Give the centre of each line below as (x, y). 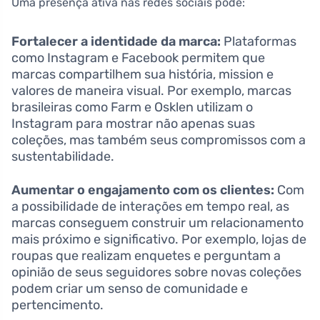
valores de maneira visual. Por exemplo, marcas (151, 90)
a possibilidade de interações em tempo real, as (150, 206)
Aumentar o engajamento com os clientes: (143, 190)
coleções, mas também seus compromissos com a (159, 140)
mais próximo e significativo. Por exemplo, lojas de (159, 239)
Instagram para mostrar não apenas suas (133, 123)
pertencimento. (57, 305)
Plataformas (259, 41)
